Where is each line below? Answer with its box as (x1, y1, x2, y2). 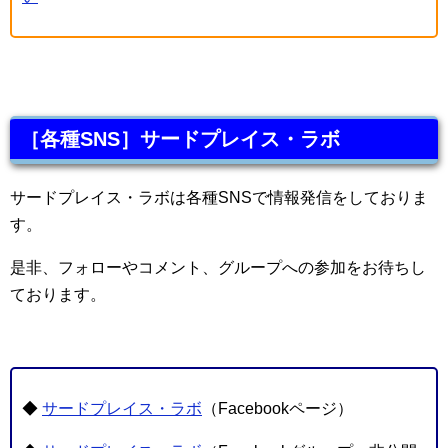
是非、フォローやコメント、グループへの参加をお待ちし (10, 259, 426, 277)
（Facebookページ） (202, 400, 353, 418)
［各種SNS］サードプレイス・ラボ (20, 128, 340, 151)
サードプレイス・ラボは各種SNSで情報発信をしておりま (10, 189, 428, 207)
